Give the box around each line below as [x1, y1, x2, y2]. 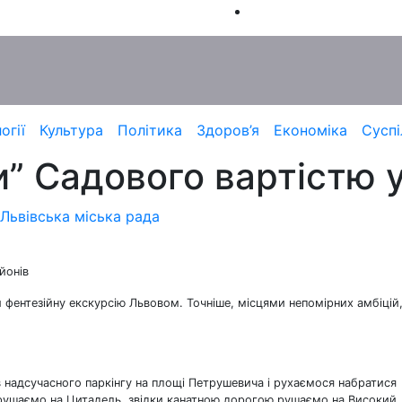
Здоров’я [196, 121, 259, 139]
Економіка [273, 121, 347, 139]
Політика [117, 121, 182, 139]
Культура [39, 121, 103, 139]
